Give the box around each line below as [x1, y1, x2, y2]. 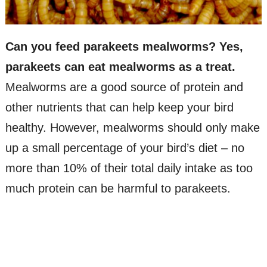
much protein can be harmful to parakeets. [5, 182, 231, 195]
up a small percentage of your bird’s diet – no [5, 141, 244, 155]
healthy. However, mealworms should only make [5, 121, 260, 135]
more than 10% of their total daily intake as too [5, 162, 253, 175]
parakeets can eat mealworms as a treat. [5, 60, 235, 74]
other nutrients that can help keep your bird [5, 101, 234, 114]
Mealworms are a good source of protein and [5, 80, 243, 94]
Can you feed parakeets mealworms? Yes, [5, 40, 243, 54]
